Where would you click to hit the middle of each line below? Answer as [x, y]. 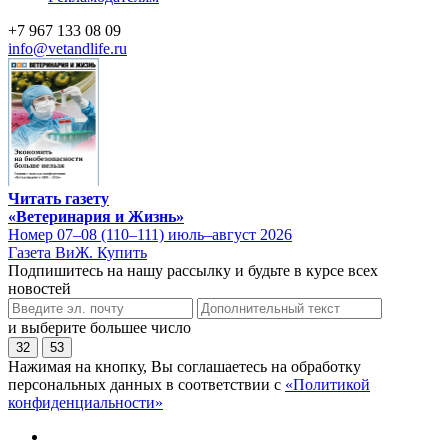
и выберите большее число [99, 327]
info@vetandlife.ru [67, 48]
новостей [39, 288]
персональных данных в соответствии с [146, 384]
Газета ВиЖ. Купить [77, 252]
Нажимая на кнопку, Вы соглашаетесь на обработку [184, 366]
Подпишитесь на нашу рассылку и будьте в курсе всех [193, 270]
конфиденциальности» [85, 402]
